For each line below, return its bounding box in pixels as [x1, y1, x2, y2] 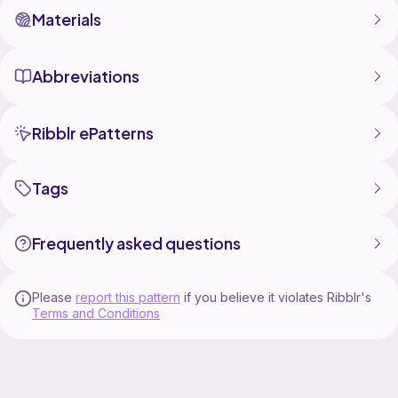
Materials [32, 9, 101, 30]
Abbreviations [32, 66, 139, 87]
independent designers [14, 7, 165, 26]
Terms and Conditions [32, 306, 160, 322]
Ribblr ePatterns [32, 123, 154, 144]
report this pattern [76, 290, 180, 306]
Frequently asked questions [32, 233, 241, 254]
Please [32, 290, 76, 306]
